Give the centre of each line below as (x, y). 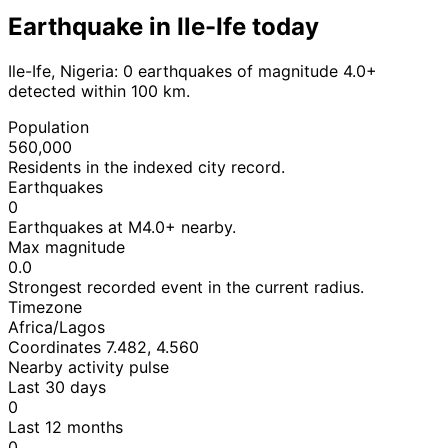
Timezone (45, 306)
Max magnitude (66, 246)
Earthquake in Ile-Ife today (163, 26)
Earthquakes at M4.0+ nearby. (122, 226)
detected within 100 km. (99, 90)
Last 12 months (65, 426)
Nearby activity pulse (88, 366)
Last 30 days (57, 386)
